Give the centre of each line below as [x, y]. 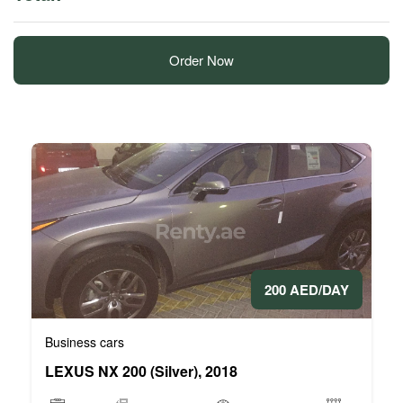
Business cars [85, 341]
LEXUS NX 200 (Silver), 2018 [141, 371]
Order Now [201, 59]
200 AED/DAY [307, 289]
